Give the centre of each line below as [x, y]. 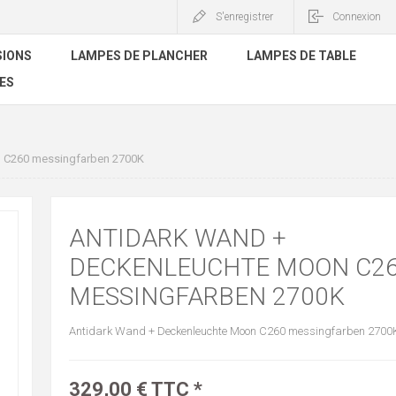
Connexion [357, 17]
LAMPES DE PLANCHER [139, 56]
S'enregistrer [244, 17]
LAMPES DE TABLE [301, 56]
